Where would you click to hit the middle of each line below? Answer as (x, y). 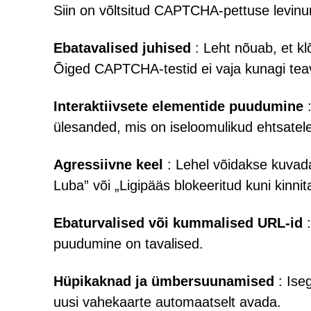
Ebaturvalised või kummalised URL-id (178, 223)
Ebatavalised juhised (122, 48)
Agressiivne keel (108, 165)
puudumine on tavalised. (128, 244)
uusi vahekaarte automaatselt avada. (167, 302)
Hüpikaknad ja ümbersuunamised (164, 281)
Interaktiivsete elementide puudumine (178, 106)
